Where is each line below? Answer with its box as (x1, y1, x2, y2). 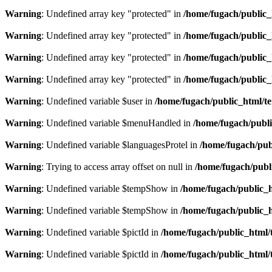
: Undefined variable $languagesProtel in (41, 140, 200, 150)
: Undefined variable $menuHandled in (41, 118, 193, 128)
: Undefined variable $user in (41, 96, 155, 106)
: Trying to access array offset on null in (41, 161, 195, 172)
